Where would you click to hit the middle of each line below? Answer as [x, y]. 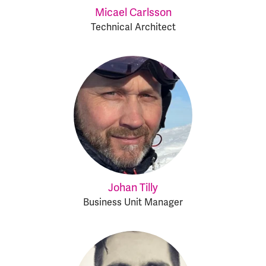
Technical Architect [133, 27]
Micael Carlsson [133, 12]
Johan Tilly [133, 187]
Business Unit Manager [133, 202]
